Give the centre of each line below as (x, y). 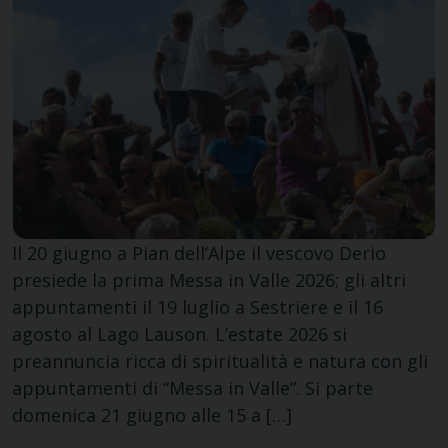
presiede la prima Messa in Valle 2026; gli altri (209, 279)
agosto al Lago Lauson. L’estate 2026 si (179, 333)
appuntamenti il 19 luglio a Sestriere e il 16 (197, 306)
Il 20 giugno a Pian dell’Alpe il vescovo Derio (199, 252)
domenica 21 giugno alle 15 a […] (152, 414)
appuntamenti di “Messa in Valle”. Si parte (192, 387)
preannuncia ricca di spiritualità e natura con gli (220, 360)
